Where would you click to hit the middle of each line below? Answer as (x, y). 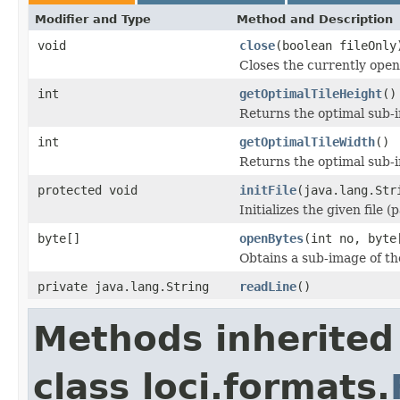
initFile (268, 190)
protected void (87, 190)
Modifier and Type (93, 19)
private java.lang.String (123, 286)
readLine (268, 286)
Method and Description (315, 19)
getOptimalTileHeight (311, 93)
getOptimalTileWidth (307, 142)
